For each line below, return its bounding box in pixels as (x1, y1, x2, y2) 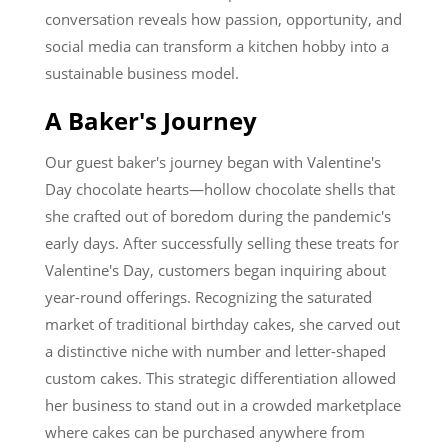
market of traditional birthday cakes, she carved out (45, 314, 400, 334)
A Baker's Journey (45, 104, 257, 137)
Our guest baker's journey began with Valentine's (45, 152, 381, 172)
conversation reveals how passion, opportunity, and (45, 9, 402, 29)
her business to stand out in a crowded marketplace (45, 395, 401, 415)
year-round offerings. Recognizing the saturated (45, 287, 372, 307)
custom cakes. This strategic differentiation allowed (45, 368, 396, 388)
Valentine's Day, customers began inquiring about (45, 260, 386, 280)
